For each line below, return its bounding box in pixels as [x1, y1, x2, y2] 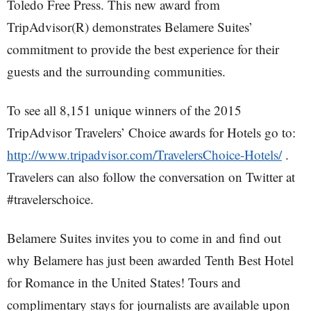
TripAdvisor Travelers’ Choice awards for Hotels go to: [7, 124, 296, 141]
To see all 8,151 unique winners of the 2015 [7, 101, 242, 119]
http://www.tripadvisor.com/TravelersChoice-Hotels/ [7, 146, 282, 163]
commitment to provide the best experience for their [7, 40, 279, 58]
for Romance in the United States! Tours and [7, 274, 241, 291]
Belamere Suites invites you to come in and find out [7, 229, 281, 246]
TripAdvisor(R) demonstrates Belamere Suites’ [7, 18, 253, 35]
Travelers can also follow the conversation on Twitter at [7, 168, 295, 185]
